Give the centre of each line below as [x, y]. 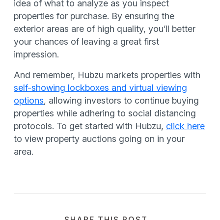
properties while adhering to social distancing [105, 113]
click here [185, 126]
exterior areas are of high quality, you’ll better [105, 29]
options [29, 100]
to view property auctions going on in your [99, 139]
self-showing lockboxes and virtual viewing [100, 88]
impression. [36, 54]
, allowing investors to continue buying [121, 100]
